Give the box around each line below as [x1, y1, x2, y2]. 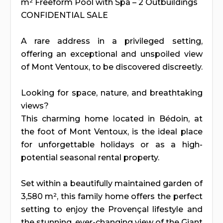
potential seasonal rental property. [20, 152, 159, 162]
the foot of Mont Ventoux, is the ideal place [20, 126, 203, 136]
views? [20, 101, 49, 111]
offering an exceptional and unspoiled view [20, 49, 203, 59]
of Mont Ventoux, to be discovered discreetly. [20, 62, 203, 72]
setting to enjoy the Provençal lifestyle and [20, 204, 203, 214]
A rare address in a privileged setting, [20, 36, 203, 46]
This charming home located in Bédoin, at [20, 113, 203, 123]
